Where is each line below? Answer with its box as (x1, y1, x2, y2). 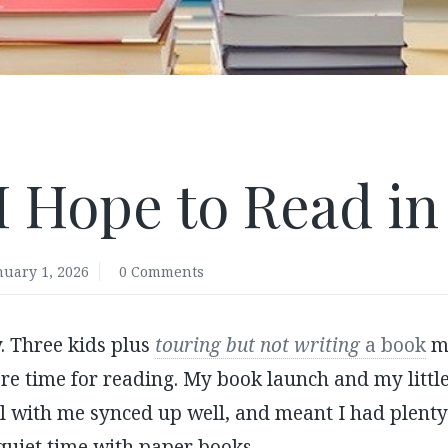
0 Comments (118, 262, 204, 282)
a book (359, 331, 426, 358)
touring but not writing (154, 331, 360, 358)
